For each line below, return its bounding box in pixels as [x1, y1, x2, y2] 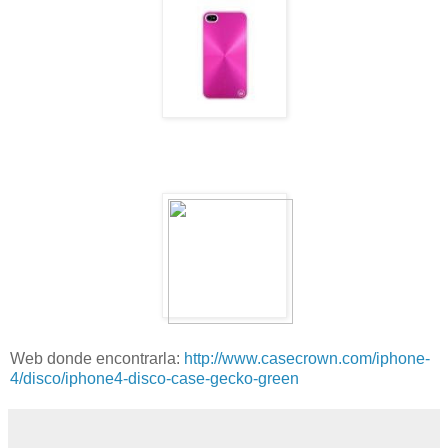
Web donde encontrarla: [10, 349, 184, 367]
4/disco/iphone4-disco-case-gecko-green [10, 369, 299, 387]
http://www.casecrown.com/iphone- [184, 349, 430, 367]
